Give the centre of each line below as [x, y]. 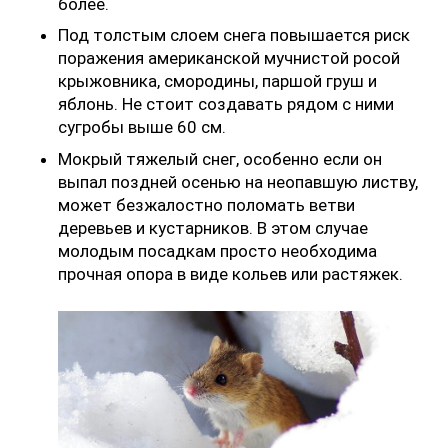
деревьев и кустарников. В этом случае [213, 227]
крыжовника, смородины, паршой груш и [217, 81]
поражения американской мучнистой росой [229, 58]
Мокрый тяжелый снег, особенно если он [220, 158]
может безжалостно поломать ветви [206, 204]
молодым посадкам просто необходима [217, 250]
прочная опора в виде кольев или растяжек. [230, 273]
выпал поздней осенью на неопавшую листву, [238, 181]
